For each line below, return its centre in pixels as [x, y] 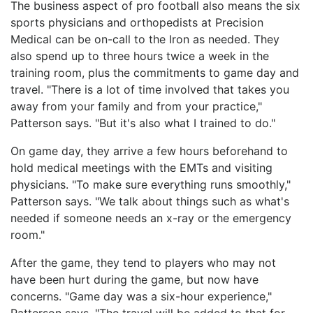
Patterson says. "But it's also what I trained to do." [143, 123]
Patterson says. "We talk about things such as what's [150, 201]
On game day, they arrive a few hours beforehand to [149, 151]
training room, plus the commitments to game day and [155, 72]
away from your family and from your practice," [136, 106]
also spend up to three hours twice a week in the [140, 56]
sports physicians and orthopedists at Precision [137, 22]
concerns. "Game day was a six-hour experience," [141, 296]
